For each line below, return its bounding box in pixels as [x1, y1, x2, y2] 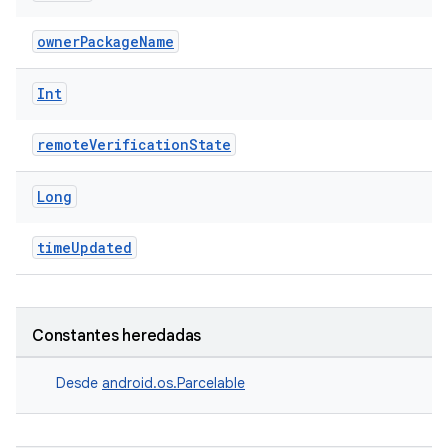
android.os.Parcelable [102, 374, 245, 392]
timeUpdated [37, 238, 132, 257]
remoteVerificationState [37, 135, 231, 154]
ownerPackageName [37, 32, 174, 51]
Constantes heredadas [32, 326, 201, 346]
